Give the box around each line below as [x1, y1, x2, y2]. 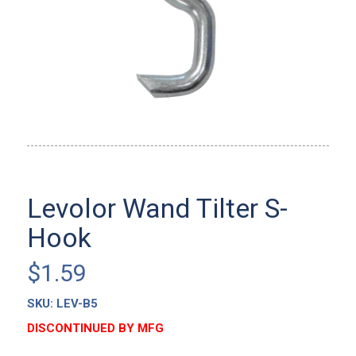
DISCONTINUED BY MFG [26, 320, 164, 335]
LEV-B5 [56, 296, 98, 311]
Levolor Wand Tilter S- [26, 192, 288, 224]
